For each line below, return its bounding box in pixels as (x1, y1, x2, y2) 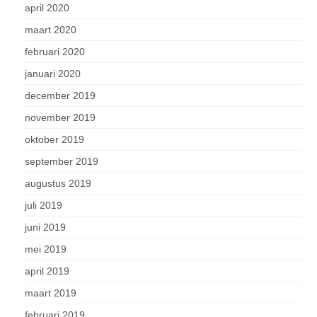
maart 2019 (25, 287, 76, 299)
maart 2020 (25, 24, 76, 35)
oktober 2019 (25, 134, 84, 145)
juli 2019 (25, 200, 62, 211)
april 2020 (25, 2, 69, 13)
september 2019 (25, 156, 98, 167)
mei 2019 (25, 243, 67, 255)
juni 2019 (25, 221, 66, 233)
